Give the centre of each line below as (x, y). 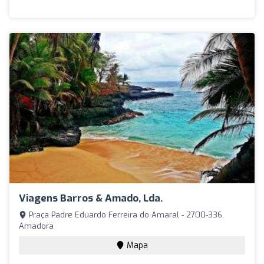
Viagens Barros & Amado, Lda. (91, 199)
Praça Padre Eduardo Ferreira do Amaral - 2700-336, (125, 215)
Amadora (36, 226)
